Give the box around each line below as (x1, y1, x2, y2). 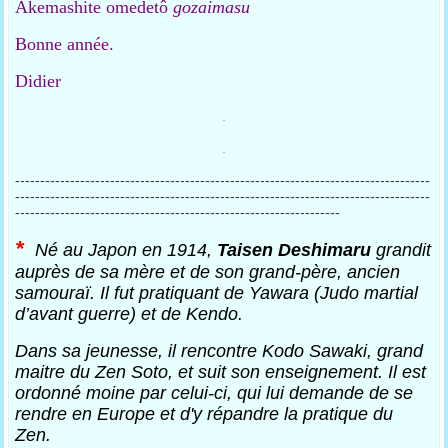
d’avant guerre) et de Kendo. (15, 304, 244, 324)
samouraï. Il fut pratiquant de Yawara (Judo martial (15, 283, 419, 303)
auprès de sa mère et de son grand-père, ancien (15, 262, 401, 282)
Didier (15, 71, 62, 91)
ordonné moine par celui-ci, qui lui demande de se (15, 383, 414, 403)
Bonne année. (15, 34, 115, 54)
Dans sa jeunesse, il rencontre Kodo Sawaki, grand (15, 341, 424, 361)
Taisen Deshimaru (212, 240, 372, 260)
